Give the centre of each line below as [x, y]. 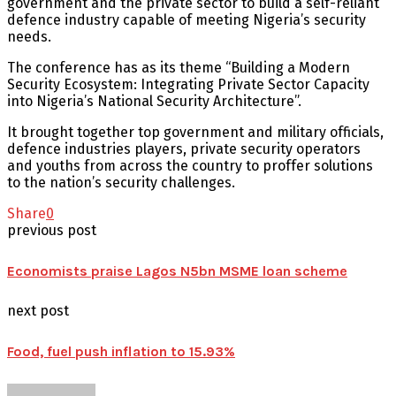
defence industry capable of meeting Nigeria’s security [187, 19]
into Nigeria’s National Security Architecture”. [154, 101]
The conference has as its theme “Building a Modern [179, 67]
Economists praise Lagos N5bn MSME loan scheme [177, 270]
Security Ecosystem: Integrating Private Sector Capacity [188, 84]
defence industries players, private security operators [184, 148]
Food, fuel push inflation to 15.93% [121, 351]
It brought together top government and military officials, [195, 132]
